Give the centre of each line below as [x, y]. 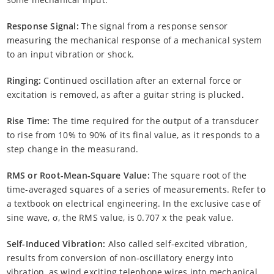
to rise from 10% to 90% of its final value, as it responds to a [133, 135]
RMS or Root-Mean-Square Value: [78, 175]
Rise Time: [28, 120]
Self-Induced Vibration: [56, 243]
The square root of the [198, 175]
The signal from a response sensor [153, 26]
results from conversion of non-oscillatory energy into [120, 257]
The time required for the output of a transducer [154, 120]
